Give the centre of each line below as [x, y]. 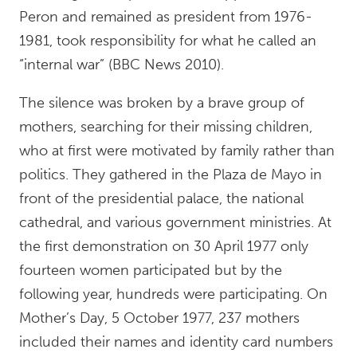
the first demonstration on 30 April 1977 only [164, 246]
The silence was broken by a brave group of [162, 103]
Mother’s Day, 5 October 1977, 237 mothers [159, 318]
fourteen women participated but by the [151, 270]
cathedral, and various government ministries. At [175, 222]
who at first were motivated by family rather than [177, 151]
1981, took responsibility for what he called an [168, 41]
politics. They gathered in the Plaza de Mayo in [171, 175]
